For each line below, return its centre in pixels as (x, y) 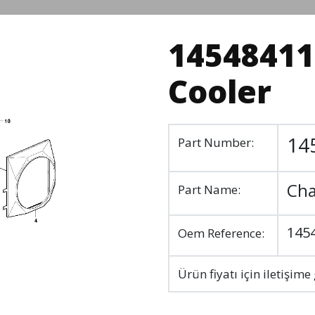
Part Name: (209, 189)
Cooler (220, 91)
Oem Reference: (221, 233)
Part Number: (216, 142)
